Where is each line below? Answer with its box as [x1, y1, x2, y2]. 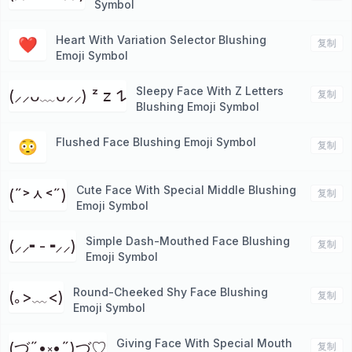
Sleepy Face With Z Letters [136, 84, 284, 97]
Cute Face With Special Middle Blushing [76, 183, 296, 196]
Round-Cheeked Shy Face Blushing [73, 285, 268, 299]
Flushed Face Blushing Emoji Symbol [56, 135, 256, 148]
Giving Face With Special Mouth [116, 336, 292, 350]
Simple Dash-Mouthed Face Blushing [86, 234, 290, 247]
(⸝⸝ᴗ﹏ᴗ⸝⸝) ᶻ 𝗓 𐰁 [116, 86, 126, 105]
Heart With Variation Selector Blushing [56, 33, 266, 46]
